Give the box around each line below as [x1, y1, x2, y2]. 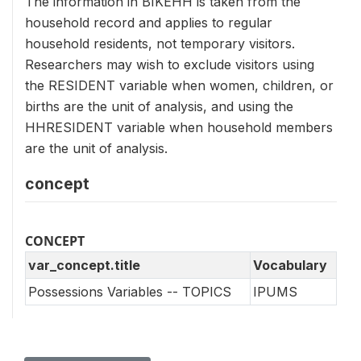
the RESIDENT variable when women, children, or [25, 77, 334, 93]
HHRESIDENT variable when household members [25, 118, 333, 135]
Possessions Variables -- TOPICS [28, 283, 231, 300]
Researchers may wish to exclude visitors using [25, 56, 314, 73]
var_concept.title [28, 256, 140, 273]
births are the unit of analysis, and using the [25, 98, 293, 114]
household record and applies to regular [25, 14, 272, 31]
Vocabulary [253, 256, 327, 273]
